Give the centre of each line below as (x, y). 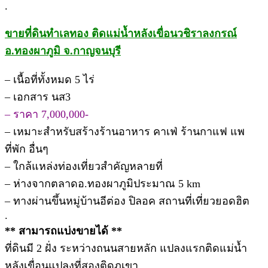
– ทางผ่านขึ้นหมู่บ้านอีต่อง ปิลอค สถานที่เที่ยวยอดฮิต (127, 201)
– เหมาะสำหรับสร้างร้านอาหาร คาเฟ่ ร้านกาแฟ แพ (125, 132)
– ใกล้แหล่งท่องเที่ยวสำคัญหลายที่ (84, 167)
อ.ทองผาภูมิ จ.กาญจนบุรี (63, 51)
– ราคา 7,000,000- (47, 115)
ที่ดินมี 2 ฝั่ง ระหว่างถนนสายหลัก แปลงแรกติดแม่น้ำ (126, 249)
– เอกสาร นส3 (38, 97)
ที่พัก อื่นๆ (27, 149)
